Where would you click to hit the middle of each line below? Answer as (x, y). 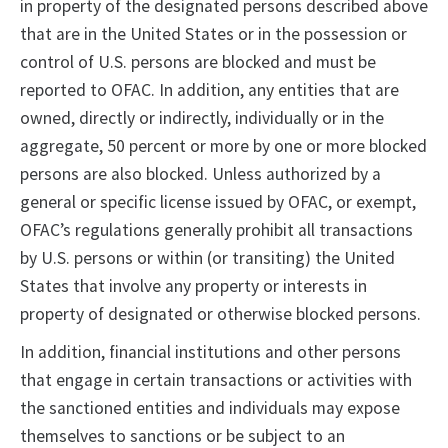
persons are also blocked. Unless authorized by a (200, 174)
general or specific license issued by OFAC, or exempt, (218, 202)
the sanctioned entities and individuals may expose (210, 408)
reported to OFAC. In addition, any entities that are (209, 90)
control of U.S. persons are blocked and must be (198, 62)
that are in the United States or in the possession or (213, 34)
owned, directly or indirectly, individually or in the (202, 118)
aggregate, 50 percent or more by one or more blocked (223, 146)
